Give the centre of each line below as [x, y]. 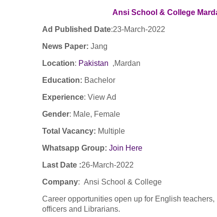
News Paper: [66, 46]
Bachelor [100, 80]
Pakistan [93, 63]
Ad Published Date [77, 30]
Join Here [126, 148]
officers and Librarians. [81, 209]
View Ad [101, 97]
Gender [56, 114]
